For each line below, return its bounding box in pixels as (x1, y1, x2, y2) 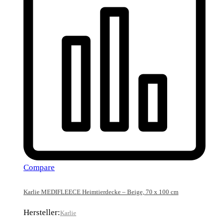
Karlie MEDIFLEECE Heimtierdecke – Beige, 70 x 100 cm (23, 188, 178, 196)
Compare (23, 162, 55, 172)
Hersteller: (23, 207, 60, 217)
